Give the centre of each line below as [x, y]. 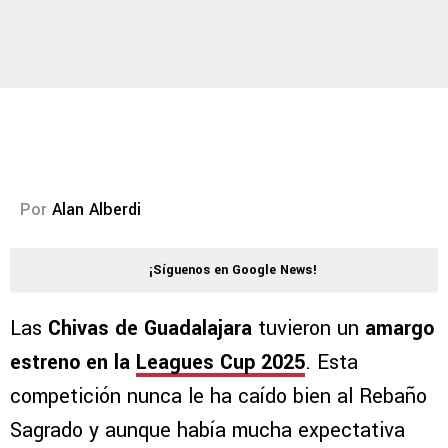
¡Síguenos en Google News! [233, 270]
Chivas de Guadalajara [150, 329]
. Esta [331, 363]
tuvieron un [308, 329]
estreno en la [73, 363]
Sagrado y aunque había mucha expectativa [207, 431]
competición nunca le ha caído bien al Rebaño [218, 397]
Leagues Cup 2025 [220, 363]
